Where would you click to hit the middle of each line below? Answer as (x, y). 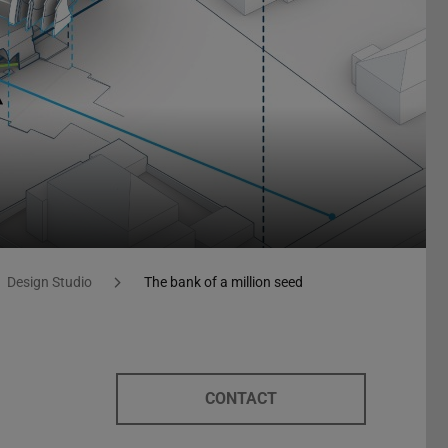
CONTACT (241, 399)
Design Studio (49, 282)
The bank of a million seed (223, 282)
